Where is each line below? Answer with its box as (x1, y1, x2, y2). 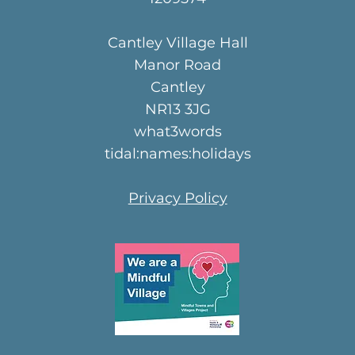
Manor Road (134, 56, 222, 74)
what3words (133, 123, 222, 140)
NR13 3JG (144, 101, 211, 118)
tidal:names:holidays (104, 145, 251, 162)
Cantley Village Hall (107, 34, 248, 52)
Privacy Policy (128, 189, 227, 207)
